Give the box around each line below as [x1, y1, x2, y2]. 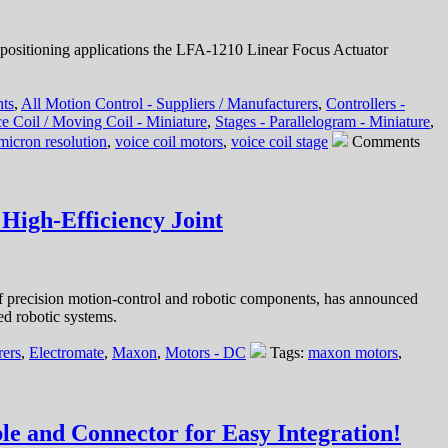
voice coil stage [231, 132, 328, 150]
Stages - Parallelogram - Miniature [215, 112, 430, 130]
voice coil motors [115, 132, 223, 150]
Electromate [29, 343, 104, 361]
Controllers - [326, 94, 405, 112]
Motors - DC [165, 343, 246, 361]
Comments [352, 132, 420, 150]
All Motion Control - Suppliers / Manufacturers [21, 94, 318, 112]
